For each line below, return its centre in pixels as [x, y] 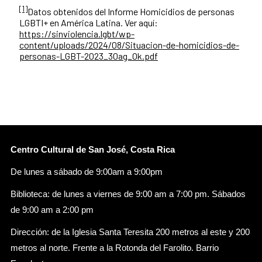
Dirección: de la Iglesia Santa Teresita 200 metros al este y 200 [130, 232]
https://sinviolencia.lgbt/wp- [77, 34]
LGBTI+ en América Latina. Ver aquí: [89, 23]
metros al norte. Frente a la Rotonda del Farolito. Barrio [115, 248]
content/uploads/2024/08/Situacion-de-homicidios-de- [129, 45]
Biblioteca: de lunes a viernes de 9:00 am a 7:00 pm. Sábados [128, 194]
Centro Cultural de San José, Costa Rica [93, 150]
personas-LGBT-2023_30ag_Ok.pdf [89, 56]
